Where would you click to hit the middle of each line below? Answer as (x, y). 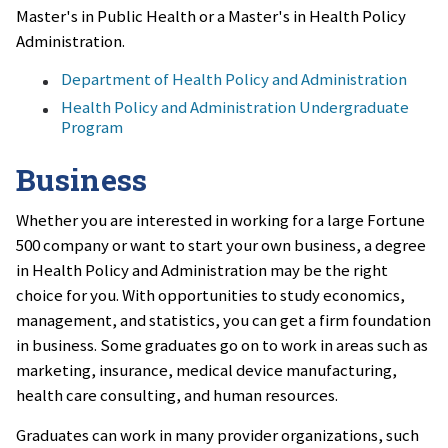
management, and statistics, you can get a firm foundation (223, 320)
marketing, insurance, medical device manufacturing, (206, 370)
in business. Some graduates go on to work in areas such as (222, 345)
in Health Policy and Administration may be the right (202, 270)
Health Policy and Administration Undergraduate (235, 107)
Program (92, 127)
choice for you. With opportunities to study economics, (210, 295)
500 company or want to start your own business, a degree (221, 245)
